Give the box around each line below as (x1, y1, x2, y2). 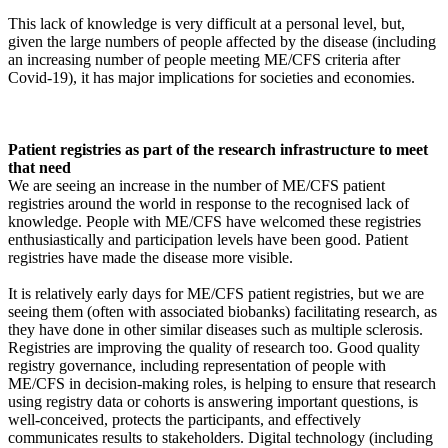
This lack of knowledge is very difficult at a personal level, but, (8, 14, 405, 32)
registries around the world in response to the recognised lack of (8, 194, 409, 212)
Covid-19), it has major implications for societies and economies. (8, 68, 415, 86)
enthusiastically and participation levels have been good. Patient (8, 230, 408, 248)
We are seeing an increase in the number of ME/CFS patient (8, 176, 385, 194)
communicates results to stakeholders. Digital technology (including (8, 428, 433, 446)
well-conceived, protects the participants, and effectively (8, 410, 361, 428)
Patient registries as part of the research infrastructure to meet (8, 140, 428, 158)
